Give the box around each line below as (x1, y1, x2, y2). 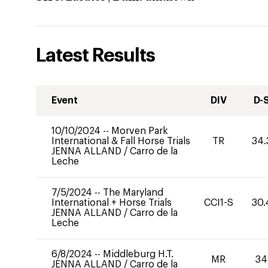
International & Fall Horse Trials (51, 136, 190, 146)
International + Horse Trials (51, 198, 172, 208)
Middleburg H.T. (103, 249, 173, 259)
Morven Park (111, 126, 168, 136)
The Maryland (103, 188, 163, 197)
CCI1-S (203, 198, 233, 208)
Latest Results (36, 46, 155, 65)
